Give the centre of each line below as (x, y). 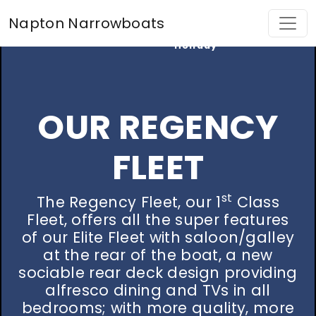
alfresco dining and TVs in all (158, 290)
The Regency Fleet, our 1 (129, 202)
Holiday (196, 45)
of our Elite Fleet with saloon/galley (158, 237)
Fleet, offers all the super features (158, 220)
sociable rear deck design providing (158, 273)
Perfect (196, 32)
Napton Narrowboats (87, 23)
